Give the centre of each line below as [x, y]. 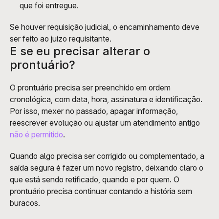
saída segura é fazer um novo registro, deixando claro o [107, 167]
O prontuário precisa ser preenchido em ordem [90, 87]
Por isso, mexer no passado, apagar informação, [94, 111]
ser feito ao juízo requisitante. [61, 38]
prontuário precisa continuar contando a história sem [101, 191]
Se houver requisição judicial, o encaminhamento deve [105, 27]
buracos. [25, 203]
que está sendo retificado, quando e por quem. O [95, 179]
